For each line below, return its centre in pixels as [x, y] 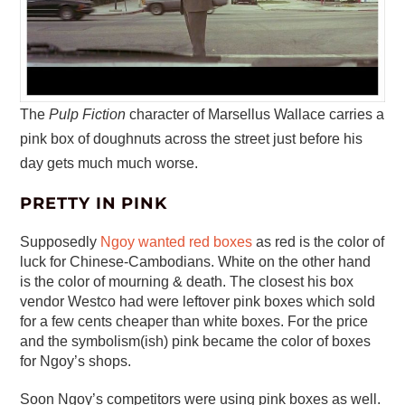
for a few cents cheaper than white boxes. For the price [194, 321]
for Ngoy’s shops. [76, 361]
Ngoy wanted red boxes [177, 241]
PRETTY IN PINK [94, 203]
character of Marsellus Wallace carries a [255, 114]
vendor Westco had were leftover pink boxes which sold [198, 301]
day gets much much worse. [109, 163]
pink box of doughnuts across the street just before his [192, 138]
